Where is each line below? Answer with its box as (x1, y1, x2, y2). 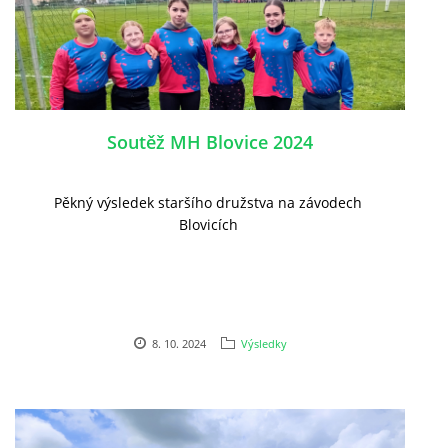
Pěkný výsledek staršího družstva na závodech (54, 192, 366, 212)
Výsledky (240, 335, 287, 351)
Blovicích (178, 214, 242, 234)
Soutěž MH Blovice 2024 (107, 129, 313, 154)
